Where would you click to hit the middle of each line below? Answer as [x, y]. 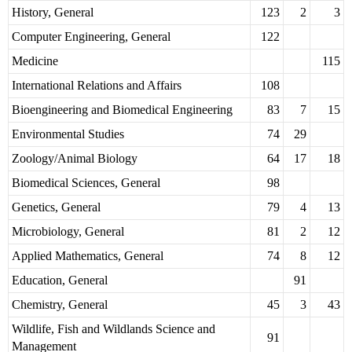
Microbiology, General [68, 232]
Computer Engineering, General [91, 37]
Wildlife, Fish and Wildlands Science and [114, 329]
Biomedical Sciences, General [86, 183]
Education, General [60, 280]
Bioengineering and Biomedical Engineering [122, 110]
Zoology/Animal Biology [75, 159]
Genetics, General [56, 207]
